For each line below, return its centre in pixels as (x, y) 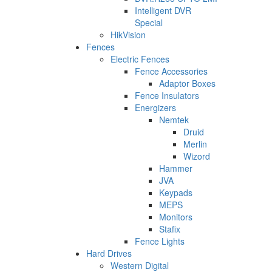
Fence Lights (160, 241)
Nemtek (174, 119)
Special (149, 22)
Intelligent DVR (163, 10)
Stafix (170, 229)
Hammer (176, 168)
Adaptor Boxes (187, 83)
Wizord (197, 156)
